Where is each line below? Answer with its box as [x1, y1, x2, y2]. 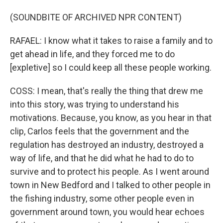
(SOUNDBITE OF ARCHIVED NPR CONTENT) [10, 12, 182, 22]
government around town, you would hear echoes [10, 207, 205, 217]
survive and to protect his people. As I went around [10, 166, 209, 177]
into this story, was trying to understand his [10, 99, 179, 110]
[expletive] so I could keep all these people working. [10, 62, 212, 73]
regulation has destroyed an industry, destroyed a [10, 139, 204, 150]
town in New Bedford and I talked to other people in [10, 180, 211, 190]
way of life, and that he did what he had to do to [10, 153, 194, 163]
